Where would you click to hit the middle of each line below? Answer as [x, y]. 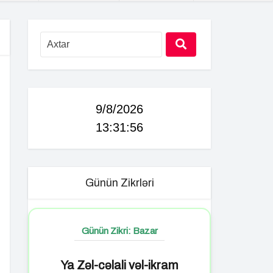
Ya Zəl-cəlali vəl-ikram [119, 265]
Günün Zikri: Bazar [119, 231]
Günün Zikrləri [119, 183]
